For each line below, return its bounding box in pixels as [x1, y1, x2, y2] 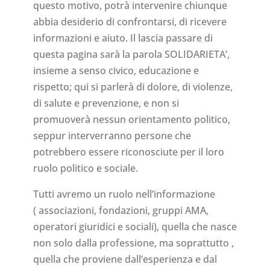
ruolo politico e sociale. [33, 162, 138, 175]
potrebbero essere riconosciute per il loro [33, 145, 224, 159]
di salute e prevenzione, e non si [33, 96, 179, 110]
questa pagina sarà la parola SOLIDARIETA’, [33, 48, 230, 61]
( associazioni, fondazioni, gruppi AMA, [33, 204, 209, 218]
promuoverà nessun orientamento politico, [33, 113, 230, 127]
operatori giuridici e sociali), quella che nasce [33, 220, 237, 234]
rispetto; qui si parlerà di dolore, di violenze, [33, 80, 233, 94]
